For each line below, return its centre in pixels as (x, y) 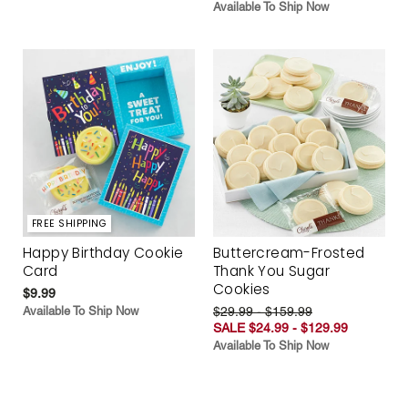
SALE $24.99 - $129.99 (280, 327)
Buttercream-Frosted (289, 252)
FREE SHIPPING (69, 223)
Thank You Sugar (272, 270)
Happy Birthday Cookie (103, 252)
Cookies (242, 289)
